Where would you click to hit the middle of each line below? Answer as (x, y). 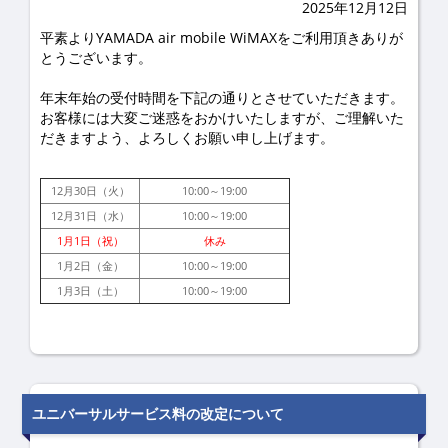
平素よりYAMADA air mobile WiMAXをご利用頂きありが (221, 37)
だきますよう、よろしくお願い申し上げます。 (187, 137)
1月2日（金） (90, 265)
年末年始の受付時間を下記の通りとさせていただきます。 (222, 97)
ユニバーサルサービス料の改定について (158, 413)
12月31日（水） (90, 215)
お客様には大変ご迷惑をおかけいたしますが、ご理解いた (222, 117)
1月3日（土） (90, 290)
